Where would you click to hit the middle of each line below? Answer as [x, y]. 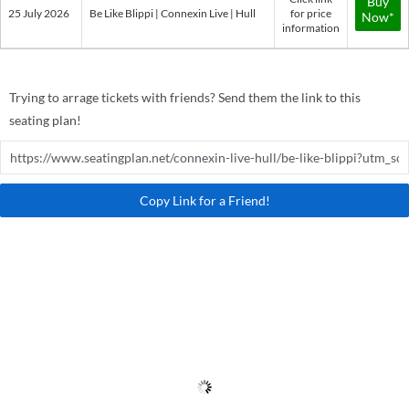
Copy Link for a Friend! [204, 200]
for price [311, 13]
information [311, 28]
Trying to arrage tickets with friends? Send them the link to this [185, 97]
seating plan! [45, 120]
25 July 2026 [39, 13]
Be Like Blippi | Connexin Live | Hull [173, 13]
